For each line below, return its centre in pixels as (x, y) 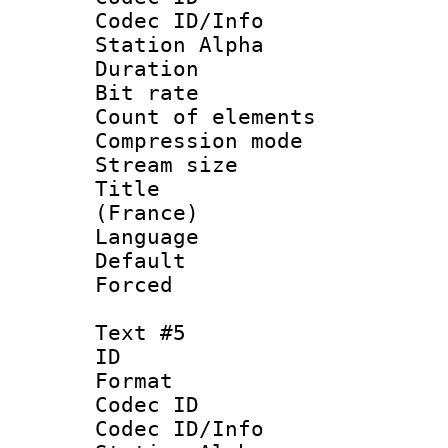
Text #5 (140, 332)
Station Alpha (179, 44)
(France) (147, 212)
